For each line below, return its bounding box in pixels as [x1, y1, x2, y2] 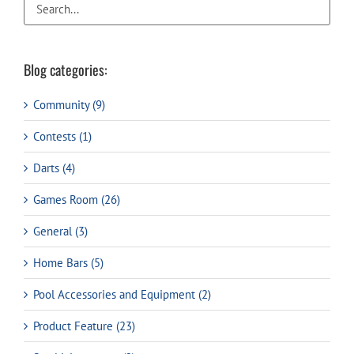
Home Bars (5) [33, 254, 104, 270]
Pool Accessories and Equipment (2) [33, 286, 211, 302]
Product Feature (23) [33, 318, 135, 333]
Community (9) [33, 96, 105, 112]
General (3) [33, 223, 88, 239]
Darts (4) [33, 160, 75, 175]
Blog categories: [24, 58, 107, 80]
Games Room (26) [33, 191, 120, 207]
